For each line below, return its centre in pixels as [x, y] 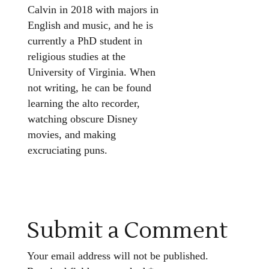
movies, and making [71, 135]
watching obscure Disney [82, 119]
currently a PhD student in [85, 41]
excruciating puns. [67, 150]
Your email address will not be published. [117, 256]
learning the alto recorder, [83, 104]
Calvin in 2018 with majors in [93, 10]
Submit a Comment [127, 231]
